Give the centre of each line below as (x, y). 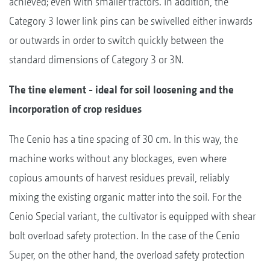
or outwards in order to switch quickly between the (116, 40)
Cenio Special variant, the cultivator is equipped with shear (132, 216)
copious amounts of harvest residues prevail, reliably (119, 177)
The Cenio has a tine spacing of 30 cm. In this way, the (124, 139)
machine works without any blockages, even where (118, 158)
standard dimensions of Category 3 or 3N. (96, 59)
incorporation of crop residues (75, 108)
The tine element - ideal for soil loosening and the (121, 89)
